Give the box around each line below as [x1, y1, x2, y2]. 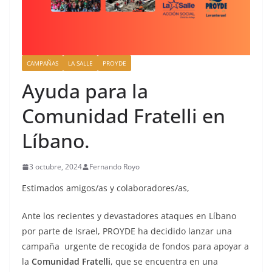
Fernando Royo [89, 161, 140, 172]
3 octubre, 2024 [29, 161, 82, 172]
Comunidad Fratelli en [22, 103, 225, 129]
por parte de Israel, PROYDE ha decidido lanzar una [22, 225, 232, 237]
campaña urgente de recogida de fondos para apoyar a [22, 240, 249, 253]
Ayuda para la [22, 78, 148, 104]
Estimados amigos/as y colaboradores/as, [22, 182, 189, 194]
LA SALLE [68, 59, 93, 68]
